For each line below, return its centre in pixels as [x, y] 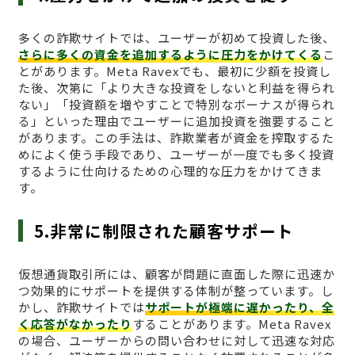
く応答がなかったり [75, 324]
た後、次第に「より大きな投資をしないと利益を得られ [176, 88]
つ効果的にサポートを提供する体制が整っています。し [176, 291]
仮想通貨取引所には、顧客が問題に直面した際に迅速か [176, 274]
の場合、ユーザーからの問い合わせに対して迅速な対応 [176, 341]
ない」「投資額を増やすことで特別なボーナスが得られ [176, 105]
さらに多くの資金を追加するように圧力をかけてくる [170, 55]
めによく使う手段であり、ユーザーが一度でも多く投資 [176, 155]
